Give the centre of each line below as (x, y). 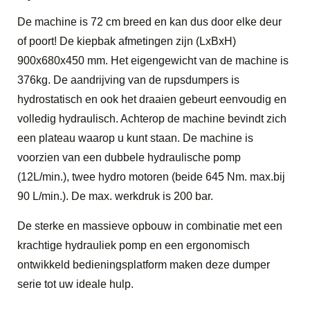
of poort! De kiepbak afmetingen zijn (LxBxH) (127, 41)
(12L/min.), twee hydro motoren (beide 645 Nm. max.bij (151, 176)
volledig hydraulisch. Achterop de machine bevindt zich (152, 118)
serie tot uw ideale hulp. (75, 284)
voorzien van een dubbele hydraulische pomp (129, 157)
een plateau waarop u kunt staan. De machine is (135, 138)
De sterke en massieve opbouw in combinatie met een (150, 226)
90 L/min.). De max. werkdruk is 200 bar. (115, 196)
